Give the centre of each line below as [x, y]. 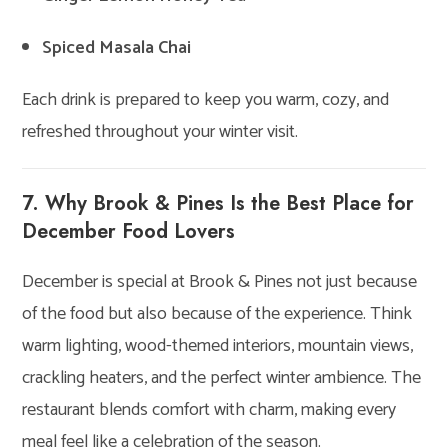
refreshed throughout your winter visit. [160, 131]
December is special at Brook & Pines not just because [220, 281]
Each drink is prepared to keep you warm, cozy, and [206, 99]
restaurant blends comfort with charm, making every [209, 409]
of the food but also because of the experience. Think [217, 313]
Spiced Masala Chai [117, 47]
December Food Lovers [129, 231]
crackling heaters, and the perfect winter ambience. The [222, 377]
